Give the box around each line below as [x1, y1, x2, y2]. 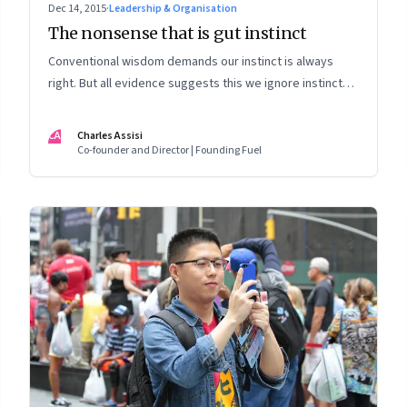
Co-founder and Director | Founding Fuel [77, 143, 262, 159]
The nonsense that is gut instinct [48, 23, 307, 45]
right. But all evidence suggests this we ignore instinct [48, 74, 342, 94]
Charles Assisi [77, 128, 143, 144]
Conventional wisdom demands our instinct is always [48, 53, 333, 72]
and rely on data [48, 96, 135, 115]
